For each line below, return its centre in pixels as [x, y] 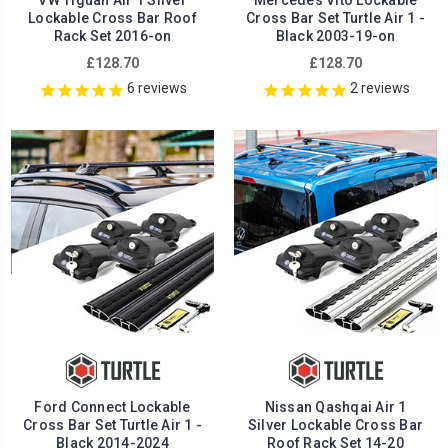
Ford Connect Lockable [112, 407]
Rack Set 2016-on [112, 36]
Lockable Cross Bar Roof [112, 18]
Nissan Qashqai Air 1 [335, 407]
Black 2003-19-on [335, 36]
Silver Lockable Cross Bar [335, 425]
